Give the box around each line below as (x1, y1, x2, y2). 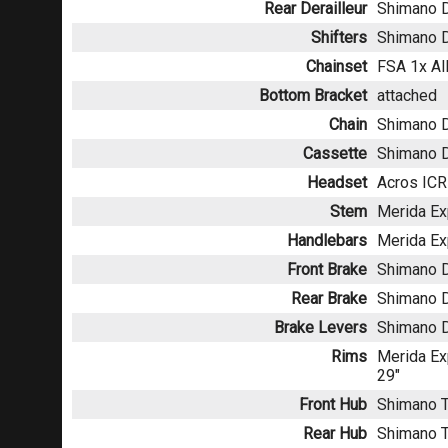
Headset (307, 173, 367, 193)
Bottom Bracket (259, 86, 367, 106)
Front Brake (287, 260, 367, 280)
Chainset (306, 57, 367, 77)
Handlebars (287, 231, 367, 251)
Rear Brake (291, 289, 367, 309)
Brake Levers (274, 318, 367, 338)
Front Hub (299, 395, 367, 415)
